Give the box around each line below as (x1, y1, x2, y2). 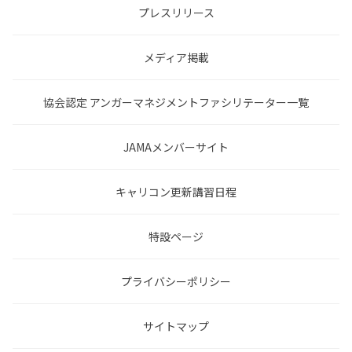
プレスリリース (137, 5, 214, 20)
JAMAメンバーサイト (123, 139, 229, 155)
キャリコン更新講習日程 (115, 184, 236, 200)
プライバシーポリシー (121, 273, 231, 289)
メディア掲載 (143, 49, 209, 65)
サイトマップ (143, 318, 209, 334)
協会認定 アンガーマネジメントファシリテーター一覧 (43, 94, 309, 110)
